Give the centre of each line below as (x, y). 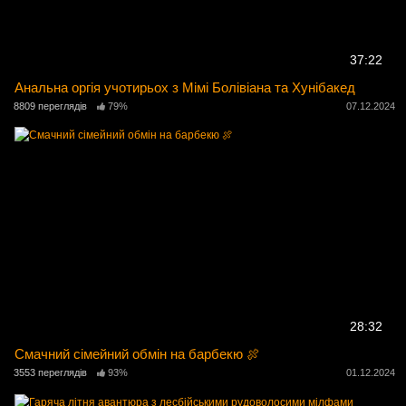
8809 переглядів (50, 106)
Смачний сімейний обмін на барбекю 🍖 (138, 354)
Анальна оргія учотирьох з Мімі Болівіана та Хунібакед (185, 88)
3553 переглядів (50, 373)
